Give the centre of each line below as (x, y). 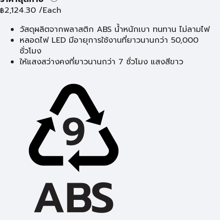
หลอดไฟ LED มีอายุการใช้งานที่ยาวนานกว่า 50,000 (109, 40)
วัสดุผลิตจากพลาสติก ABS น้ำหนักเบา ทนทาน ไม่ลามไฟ (115, 29)
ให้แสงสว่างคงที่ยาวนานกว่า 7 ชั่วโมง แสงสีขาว (101, 62)
